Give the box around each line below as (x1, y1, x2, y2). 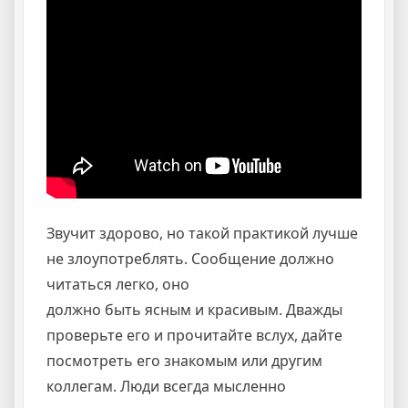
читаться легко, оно (46, 273, 189, 294)
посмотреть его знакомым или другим (46, 350, 322, 371)
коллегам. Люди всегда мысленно (46, 375, 286, 396)
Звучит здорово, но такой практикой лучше (46, 222, 358, 243)
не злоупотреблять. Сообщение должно (46, 248, 334, 269)
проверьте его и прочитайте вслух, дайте (46, 324, 342, 345)
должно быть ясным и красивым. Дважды (46, 299, 342, 320)
